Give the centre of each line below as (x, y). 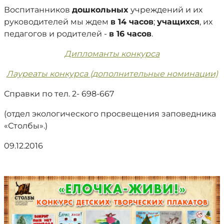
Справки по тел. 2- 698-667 (59, 94)
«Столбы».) (26, 126)
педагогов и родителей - (56, 34)
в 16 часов (130, 34)
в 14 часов (132, 22)
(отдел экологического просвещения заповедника (110, 114)
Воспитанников (38, 10)
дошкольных (101, 10)
